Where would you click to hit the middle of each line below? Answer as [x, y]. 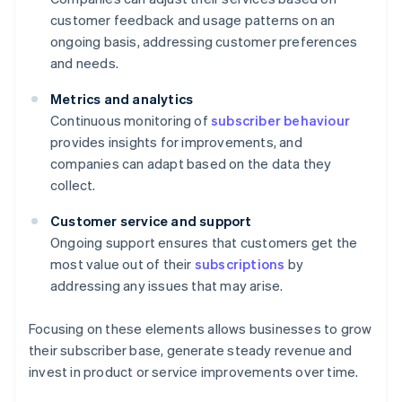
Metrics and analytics [122, 99]
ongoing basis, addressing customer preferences [204, 42]
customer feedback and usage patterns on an [193, 20]
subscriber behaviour [280, 121]
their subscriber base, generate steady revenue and [191, 350]
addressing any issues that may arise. [167, 286]
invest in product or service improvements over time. [194, 372]
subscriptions [240, 264]
